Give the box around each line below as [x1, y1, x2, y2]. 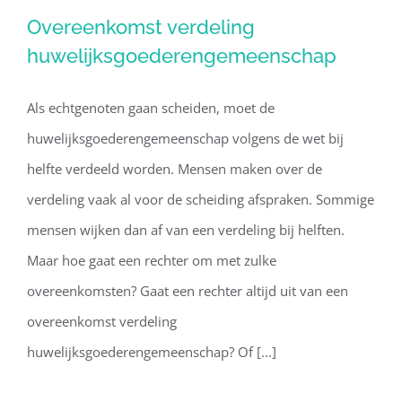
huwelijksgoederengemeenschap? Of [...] [27, 343, 276, 361]
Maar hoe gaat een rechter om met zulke [27, 251, 276, 269]
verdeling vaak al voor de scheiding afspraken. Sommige [27, 190, 374, 208]
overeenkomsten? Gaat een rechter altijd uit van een [27, 282, 348, 300]
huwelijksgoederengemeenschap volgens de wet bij [27, 129, 344, 147]
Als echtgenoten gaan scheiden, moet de [27, 99, 275, 117]
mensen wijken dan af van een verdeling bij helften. [27, 221, 345, 239]
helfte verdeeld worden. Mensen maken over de [27, 160, 322, 178]
